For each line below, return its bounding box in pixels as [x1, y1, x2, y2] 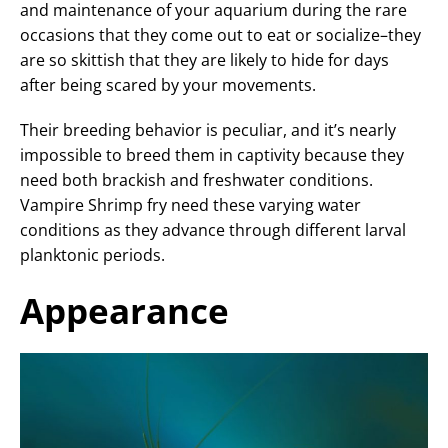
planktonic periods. [20, 243, 165, 266]
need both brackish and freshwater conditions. [20, 168, 373, 191]
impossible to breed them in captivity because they [20, 143, 404, 166]
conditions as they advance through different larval [20, 218, 406, 241]
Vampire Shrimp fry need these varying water [20, 193, 361, 216]
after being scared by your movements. [20, 73, 316, 96]
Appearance [20, 286, 229, 334]
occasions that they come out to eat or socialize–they [20, 23, 421, 46]
